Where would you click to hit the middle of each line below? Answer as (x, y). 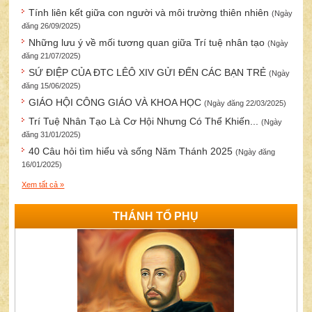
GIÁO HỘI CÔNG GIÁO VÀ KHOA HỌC (117, 103)
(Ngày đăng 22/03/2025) (245, 103)
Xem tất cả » (43, 185)
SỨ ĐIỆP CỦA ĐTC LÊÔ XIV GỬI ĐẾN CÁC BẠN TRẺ (149, 73)
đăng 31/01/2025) (52, 135)
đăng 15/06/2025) (52, 86)
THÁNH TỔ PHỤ (156, 217)
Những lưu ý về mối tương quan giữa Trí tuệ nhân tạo (148, 43)
